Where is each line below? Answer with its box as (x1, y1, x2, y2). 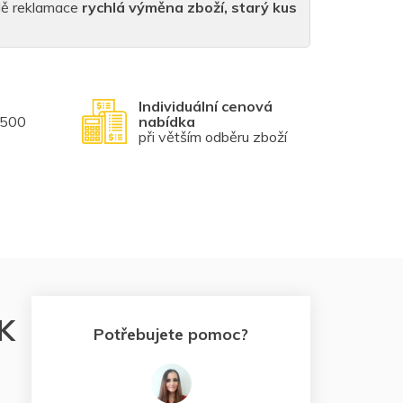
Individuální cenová (138, 96, 273, 115)
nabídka (138, 112, 195, 130)
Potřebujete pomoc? (94, 323, 248, 345)
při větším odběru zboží (138, 127, 287, 146)
